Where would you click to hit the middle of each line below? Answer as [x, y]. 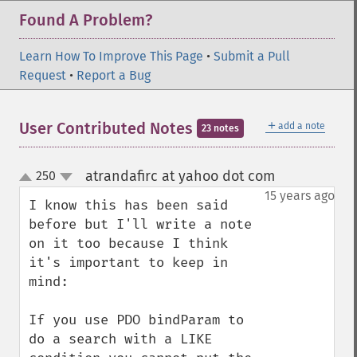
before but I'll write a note [140, 224]
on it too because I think [128, 243]
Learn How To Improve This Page [111, 56]
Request [43, 75]
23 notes [220, 128]
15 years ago [300, 196]
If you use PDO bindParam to [136, 320]
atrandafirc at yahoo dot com [180, 176]
